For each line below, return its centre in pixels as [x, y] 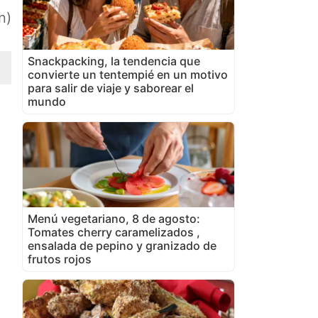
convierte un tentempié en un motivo [128, 74]
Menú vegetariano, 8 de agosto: [114, 218]
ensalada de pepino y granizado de [122, 245]
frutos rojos [60, 259]
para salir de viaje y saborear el [111, 88]
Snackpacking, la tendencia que [114, 61]
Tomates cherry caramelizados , [114, 232]
